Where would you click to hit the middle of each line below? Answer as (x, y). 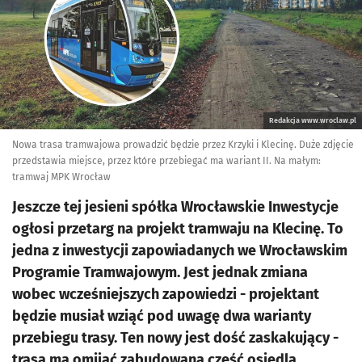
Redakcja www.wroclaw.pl (313, 120)
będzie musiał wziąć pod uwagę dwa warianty (162, 316)
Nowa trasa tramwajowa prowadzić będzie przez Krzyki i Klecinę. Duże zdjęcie (183, 145)
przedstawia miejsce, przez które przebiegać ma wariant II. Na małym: (166, 161)
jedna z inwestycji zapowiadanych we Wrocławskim (180, 250)
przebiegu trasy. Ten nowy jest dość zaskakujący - (175, 338)
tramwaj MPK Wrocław (61, 177)
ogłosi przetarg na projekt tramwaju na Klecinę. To (178, 229)
